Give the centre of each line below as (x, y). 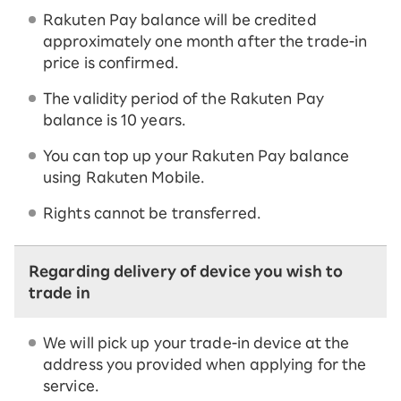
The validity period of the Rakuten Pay (183, 99)
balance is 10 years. (115, 120)
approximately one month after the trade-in (205, 42)
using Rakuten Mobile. (124, 178)
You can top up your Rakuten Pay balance (196, 156)
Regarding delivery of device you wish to (186, 272)
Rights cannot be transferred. (152, 213)
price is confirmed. (111, 63)
